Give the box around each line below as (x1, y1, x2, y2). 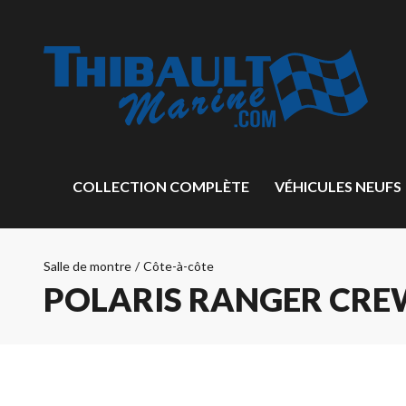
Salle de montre (43, 258, 131, 274)
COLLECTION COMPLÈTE (72, 178, 249, 195)
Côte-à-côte (143, 258, 214, 274)
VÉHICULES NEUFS (275, 178, 402, 195)
